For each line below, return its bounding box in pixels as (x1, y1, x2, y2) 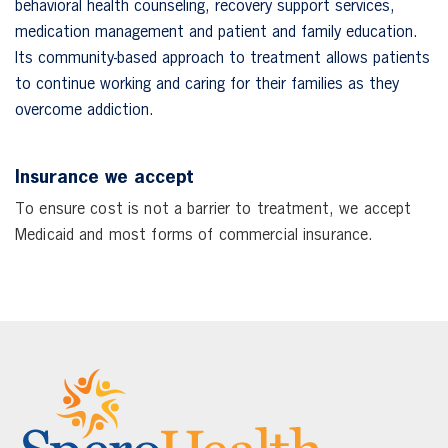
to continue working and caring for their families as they (15, 76, 399, 93)
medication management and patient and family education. (15, 24, 418, 41)
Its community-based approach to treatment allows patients (15, 50, 430, 67)
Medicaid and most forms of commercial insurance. (15, 227, 374, 244)
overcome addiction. (15, 102, 154, 119)
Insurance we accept (15, 168, 193, 187)
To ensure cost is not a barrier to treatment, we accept (15, 201, 412, 218)
